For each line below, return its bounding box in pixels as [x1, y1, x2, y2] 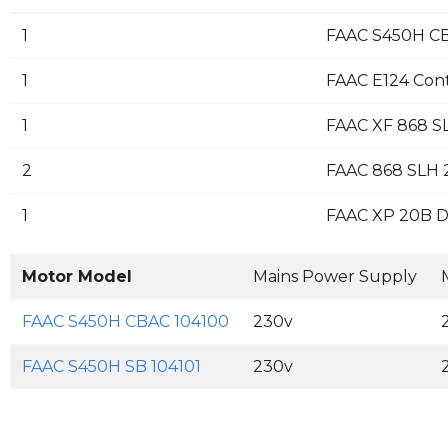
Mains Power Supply [253, 267, 417, 287]
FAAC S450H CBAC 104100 [22, 312, 229, 332]
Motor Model [22, 267, 132, 287]
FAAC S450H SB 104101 [22, 357, 201, 377]
